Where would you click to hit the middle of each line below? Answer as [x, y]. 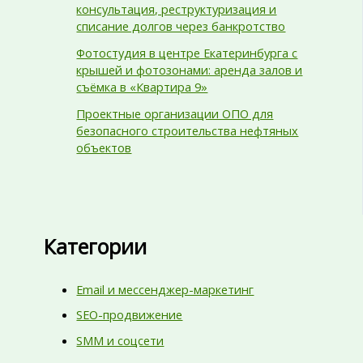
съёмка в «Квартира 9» [142, 87]
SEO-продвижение [130, 315]
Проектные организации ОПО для [175, 114]
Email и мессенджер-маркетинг [165, 289]
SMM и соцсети [120, 341]
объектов [104, 148]
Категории [96, 247]
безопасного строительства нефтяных [188, 131]
